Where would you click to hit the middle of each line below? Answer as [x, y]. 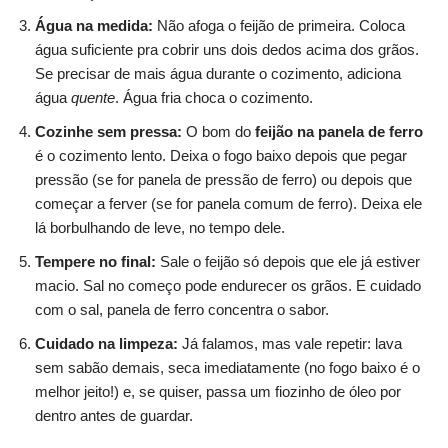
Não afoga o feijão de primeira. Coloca [279, 25]
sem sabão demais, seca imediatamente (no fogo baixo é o [227, 367]
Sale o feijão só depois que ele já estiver [288, 261]
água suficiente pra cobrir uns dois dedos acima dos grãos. [227, 49]
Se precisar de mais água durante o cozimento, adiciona [218, 73]
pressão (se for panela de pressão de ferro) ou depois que [223, 179]
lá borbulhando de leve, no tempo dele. [160, 227]
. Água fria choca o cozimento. [214, 97]
